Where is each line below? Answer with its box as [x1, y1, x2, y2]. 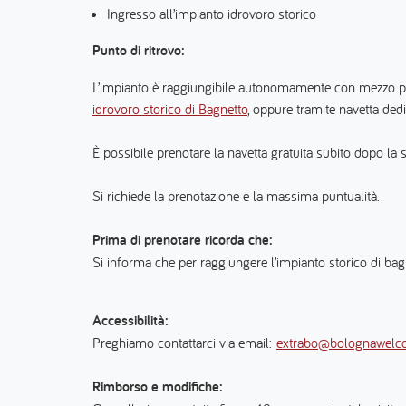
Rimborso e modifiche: [92, 377, 223, 396]
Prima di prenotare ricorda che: [92, 230, 277, 249]
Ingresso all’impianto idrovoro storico [107, 5, 316, 23]
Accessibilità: [92, 311, 169, 330]
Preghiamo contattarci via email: [92, 333, 276, 352]
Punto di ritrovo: [92, 41, 185, 60]
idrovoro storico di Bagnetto [92, 100, 247, 118]
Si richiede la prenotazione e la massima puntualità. [92, 187, 380, 205]
